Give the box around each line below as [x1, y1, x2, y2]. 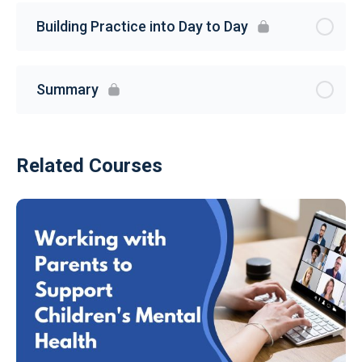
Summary [36, 81, 99, 99]
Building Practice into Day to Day [36, 18, 248, 36]
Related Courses [16, 154, 162, 178]
